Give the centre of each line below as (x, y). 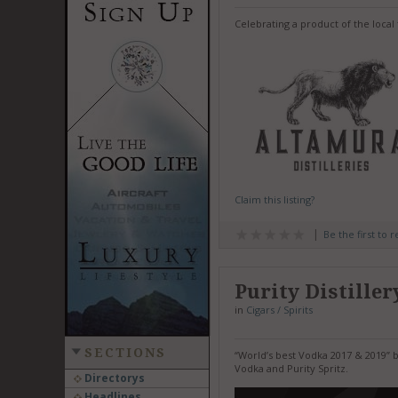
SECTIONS (125, 353)
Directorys (113, 378)
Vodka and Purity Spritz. (291, 368)
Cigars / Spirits (279, 309)
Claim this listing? (274, 199)
